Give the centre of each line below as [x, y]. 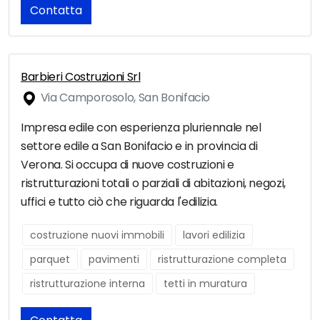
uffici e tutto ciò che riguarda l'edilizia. [119, 202]
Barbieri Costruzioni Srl [81, 77]
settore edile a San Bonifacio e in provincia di [139, 146]
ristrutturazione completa [222, 260]
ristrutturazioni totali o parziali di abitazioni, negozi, [154, 184]
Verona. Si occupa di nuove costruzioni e [127, 165]
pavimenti [114, 260]
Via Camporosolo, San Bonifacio [124, 98]
